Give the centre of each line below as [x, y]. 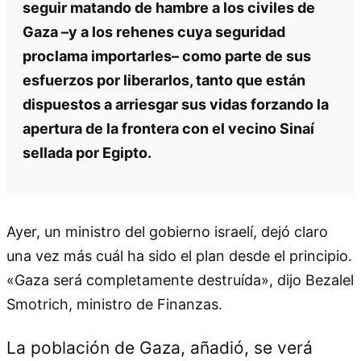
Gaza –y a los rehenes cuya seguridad [154, 31]
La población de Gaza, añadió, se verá [160, 347]
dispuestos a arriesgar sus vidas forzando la [176, 104]
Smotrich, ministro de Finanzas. [114, 304]
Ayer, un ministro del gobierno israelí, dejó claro [167, 231]
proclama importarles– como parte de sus [167, 56]
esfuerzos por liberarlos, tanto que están [164, 80]
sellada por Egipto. [87, 152]
